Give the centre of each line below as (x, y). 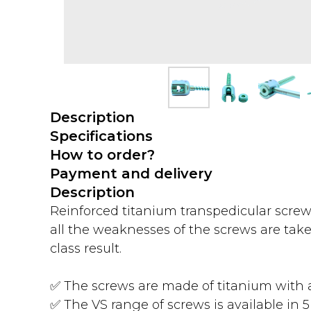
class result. (86, 249)
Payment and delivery (131, 174)
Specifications (101, 136)
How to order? (102, 155)
